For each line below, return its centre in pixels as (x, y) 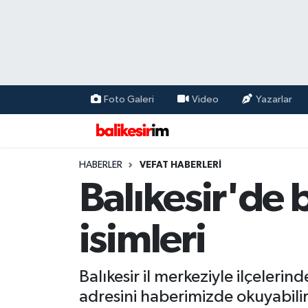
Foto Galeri (129, 99)
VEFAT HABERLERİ (180, 165)
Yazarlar (274, 99)
